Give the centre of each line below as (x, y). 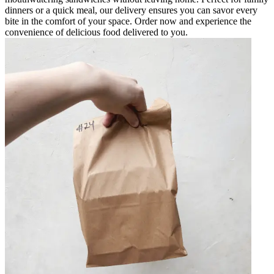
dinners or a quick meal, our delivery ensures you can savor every (131, 10)
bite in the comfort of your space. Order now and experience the (128, 21)
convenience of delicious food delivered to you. (96, 32)
